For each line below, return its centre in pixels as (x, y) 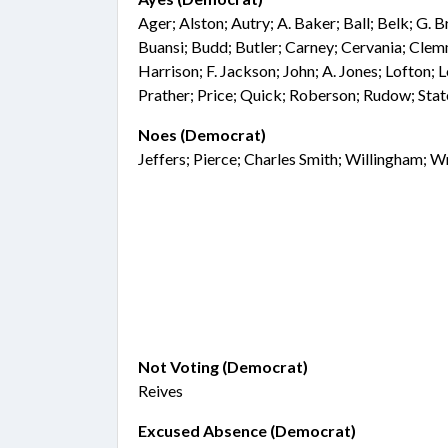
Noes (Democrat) (202, 134)
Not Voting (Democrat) (223, 366)
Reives (160, 390)
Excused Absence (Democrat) (247, 430)
